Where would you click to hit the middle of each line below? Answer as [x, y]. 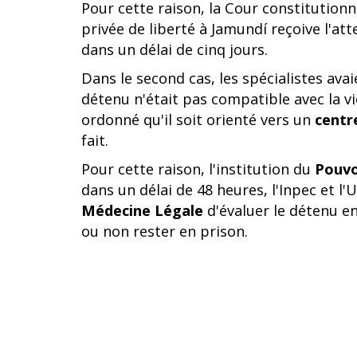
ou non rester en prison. [165, 231]
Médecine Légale [142, 210]
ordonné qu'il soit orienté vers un [198, 120]
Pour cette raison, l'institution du [198, 169]
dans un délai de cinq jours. [175, 49]
